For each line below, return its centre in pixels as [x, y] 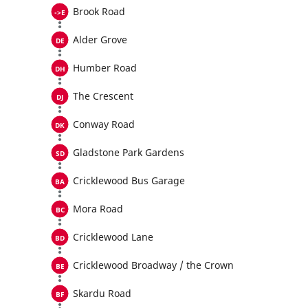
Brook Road [99, 11]
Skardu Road [102, 293]
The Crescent [103, 96]
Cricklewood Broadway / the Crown [153, 265]
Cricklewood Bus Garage [129, 180]
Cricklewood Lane [113, 237]
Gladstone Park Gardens [129, 152]
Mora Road [98, 209]
